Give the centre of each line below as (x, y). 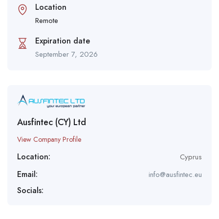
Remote (47, 20)
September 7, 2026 (66, 54)
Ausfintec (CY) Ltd (52, 122)
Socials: (30, 190)
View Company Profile (49, 139)
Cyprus (191, 157)
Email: (27, 174)
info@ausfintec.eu (175, 174)
